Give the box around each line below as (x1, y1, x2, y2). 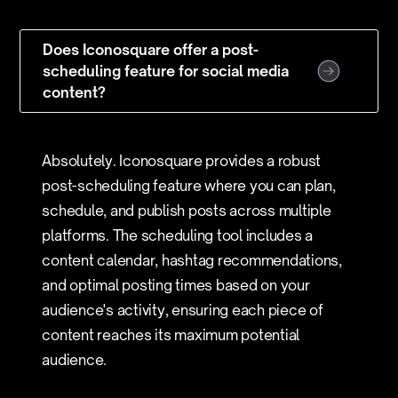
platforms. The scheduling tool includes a (42, 227, 314, 244)
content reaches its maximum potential (42, 326, 300, 344)
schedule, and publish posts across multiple (42, 202, 331, 219)
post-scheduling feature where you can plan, (42, 177, 336, 195)
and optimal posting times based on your (42, 276, 310, 294)
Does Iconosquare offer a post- (43, 41, 259, 59)
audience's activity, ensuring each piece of (42, 301, 323, 319)
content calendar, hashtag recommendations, (42, 251, 342, 269)
